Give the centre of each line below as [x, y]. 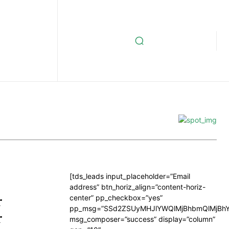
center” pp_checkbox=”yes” [116, 198]
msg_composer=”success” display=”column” [142, 219]
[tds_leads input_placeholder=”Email [130, 176]
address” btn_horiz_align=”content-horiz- [138, 187]
